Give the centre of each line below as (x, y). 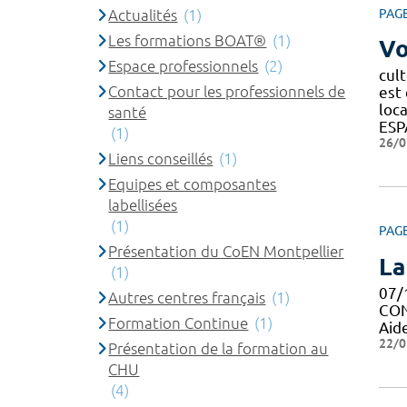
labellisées (143, 204)
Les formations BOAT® (188, 40)
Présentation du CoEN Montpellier (226, 251)
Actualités (143, 15)
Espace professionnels (184, 65)
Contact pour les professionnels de (227, 91)
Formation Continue (179, 323)
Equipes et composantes (193, 184)
